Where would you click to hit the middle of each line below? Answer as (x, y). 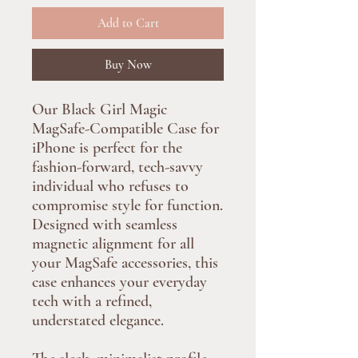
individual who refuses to (110, 186)
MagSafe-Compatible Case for (125, 128)
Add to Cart (128, 23)
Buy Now (128, 64)
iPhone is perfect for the (107, 147)
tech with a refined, (92, 301)
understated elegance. (98, 320)
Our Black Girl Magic (99, 109)
